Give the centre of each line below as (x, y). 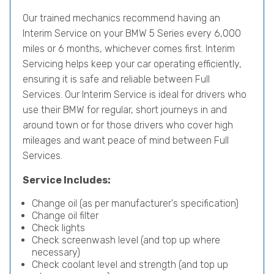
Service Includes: (67, 180)
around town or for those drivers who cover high (128, 125)
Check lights (58, 228)
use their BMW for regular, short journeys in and (125, 110)
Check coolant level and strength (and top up (130, 265)
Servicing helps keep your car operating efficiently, (132, 64)
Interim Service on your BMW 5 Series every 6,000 (132, 33)
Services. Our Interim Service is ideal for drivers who (135, 94)
